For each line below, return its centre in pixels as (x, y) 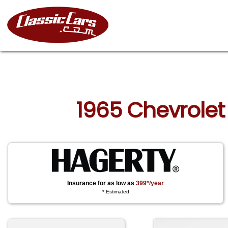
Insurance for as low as (102, 183)
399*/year (150, 183)
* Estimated (116, 192)
